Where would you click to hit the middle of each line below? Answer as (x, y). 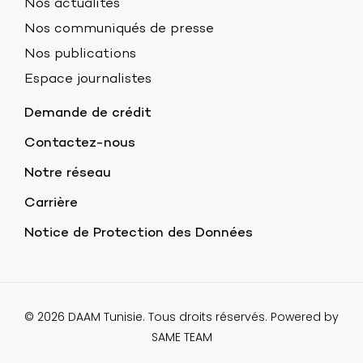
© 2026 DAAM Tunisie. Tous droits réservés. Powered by (181, 317)
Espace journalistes (88, 80)
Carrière (51, 204)
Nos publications (80, 55)
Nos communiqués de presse (119, 30)
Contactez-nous (80, 144)
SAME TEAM (181, 337)
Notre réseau (68, 174)
